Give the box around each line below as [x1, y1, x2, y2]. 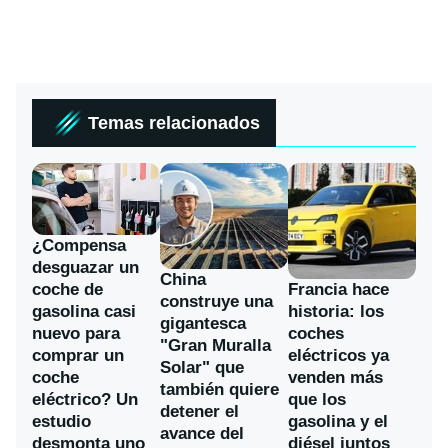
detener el [160, 401, 239, 421]
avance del [160, 423, 244, 443]
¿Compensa [32, 236, 126, 256]
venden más [288, 368, 383, 388]
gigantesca [160, 313, 246, 333]
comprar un [32, 346, 124, 366]
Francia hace [288, 280, 389, 300]
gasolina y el [288, 412, 388, 432]
